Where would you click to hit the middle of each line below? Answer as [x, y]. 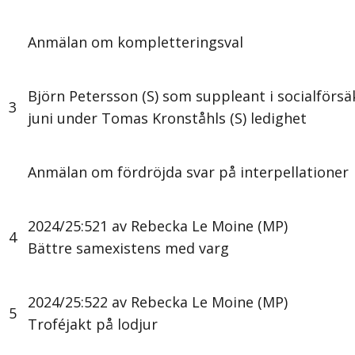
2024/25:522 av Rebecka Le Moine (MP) [158, 302]
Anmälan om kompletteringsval [136, 42]
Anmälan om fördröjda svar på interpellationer [188, 172]
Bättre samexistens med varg [130, 248]
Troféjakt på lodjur [95, 324]
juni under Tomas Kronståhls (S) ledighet [167, 118]
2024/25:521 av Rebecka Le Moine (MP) [158, 226]
